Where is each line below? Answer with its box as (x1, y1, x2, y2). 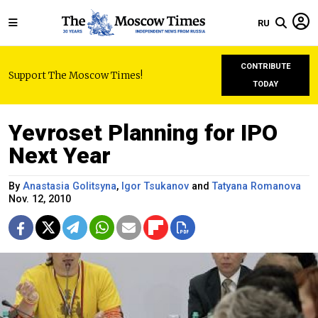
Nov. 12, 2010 (9, 193, 71, 205)
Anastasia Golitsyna (23, 180, 116, 192)
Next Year (9, 142, 111, 169)
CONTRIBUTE (240, 62, 291, 71)
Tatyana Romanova (212, 180, 301, 192)
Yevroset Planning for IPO (9, 119, 278, 146)
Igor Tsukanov (121, 180, 189, 192)
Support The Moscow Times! (9, 69, 143, 82)
